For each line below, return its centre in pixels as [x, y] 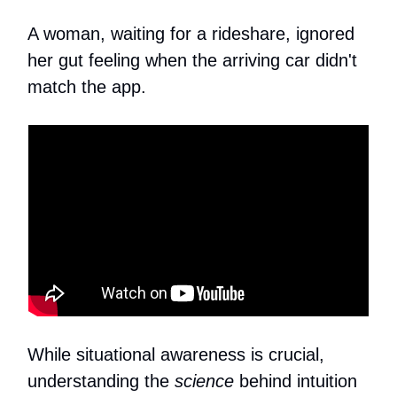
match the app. [87, 86]
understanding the [101, 381]
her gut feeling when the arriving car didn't [192, 60]
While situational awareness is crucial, [176, 354]
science [204, 381]
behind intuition [296, 381]
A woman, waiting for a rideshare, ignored [191, 33]
